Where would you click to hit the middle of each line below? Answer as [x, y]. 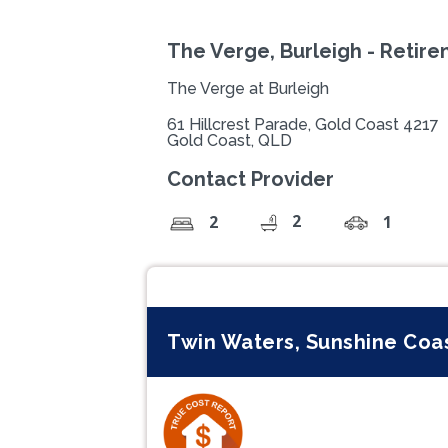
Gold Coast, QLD [229, 141]
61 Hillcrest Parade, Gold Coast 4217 [303, 125]
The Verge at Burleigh [248, 89]
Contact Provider [250, 179]
